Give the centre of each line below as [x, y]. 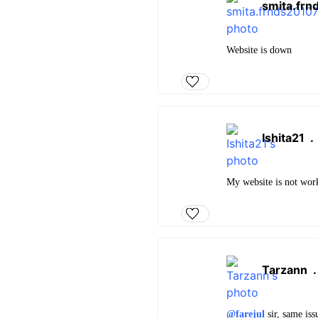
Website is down [259, 50]
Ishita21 [283, 138]
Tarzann [285, 270]
